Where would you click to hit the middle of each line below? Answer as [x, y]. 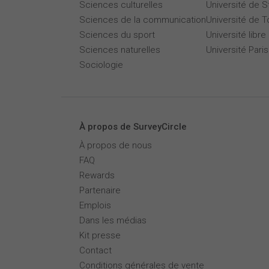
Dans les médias [113, 220]
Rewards [97, 175]
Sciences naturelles [120, 50]
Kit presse [100, 235]
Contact [95, 250]
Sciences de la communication [143, 20]
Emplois [95, 205]
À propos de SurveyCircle [133, 127]
